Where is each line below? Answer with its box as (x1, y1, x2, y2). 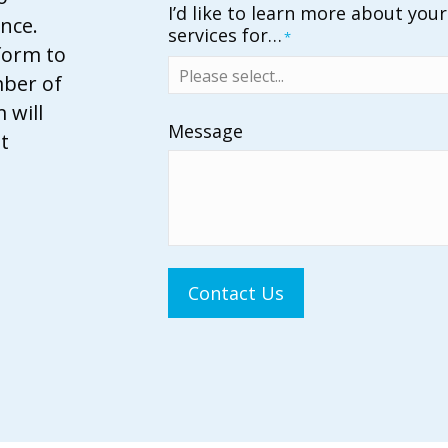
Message (168, 119, 244, 143)
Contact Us (188, 281, 285, 305)
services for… (168, 23, 283, 47)
